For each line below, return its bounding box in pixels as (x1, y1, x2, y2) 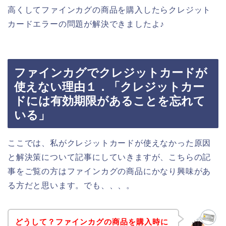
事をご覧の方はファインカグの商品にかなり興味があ (8, 166, 211, 176)
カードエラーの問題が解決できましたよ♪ (8, 20, 165, 29)
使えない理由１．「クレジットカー (14, 80, 204, 93)
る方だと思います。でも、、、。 (8, 181, 135, 190)
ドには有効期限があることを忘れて (14, 94, 205, 107)
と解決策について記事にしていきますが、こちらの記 (8, 152, 211, 161)
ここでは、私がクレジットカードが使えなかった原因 (8, 138, 211, 147)
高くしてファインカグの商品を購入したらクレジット (8, 6, 211, 15)
